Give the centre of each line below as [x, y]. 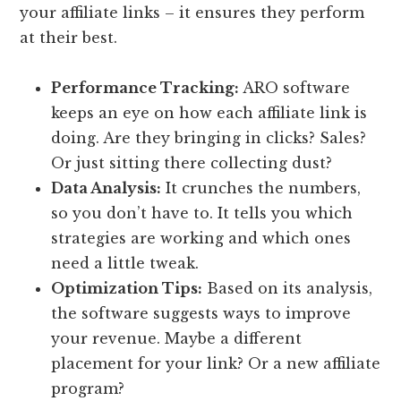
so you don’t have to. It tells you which [202, 213]
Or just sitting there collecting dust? [192, 163]
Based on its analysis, [288, 289]
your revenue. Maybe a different [177, 339]
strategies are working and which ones [201, 239]
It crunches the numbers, [261, 188]
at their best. [69, 38]
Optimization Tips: [127, 289]
